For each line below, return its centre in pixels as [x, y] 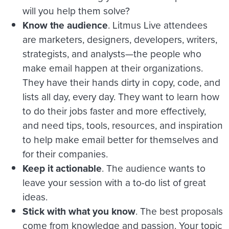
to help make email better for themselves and [120, 139]
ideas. [35, 196]
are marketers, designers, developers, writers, [120, 39]
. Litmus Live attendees [158, 25]
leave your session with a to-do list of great [114, 182]
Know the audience [65, 25]
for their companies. [65, 153]
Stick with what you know [79, 211]
